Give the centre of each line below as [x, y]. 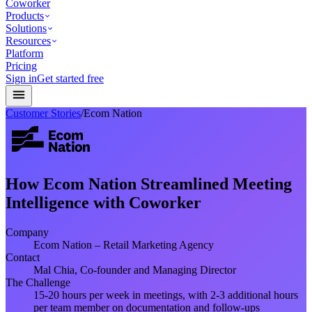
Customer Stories [43, 113]
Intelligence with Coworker [103, 202]
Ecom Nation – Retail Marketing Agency [124, 244]
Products [25, 16]
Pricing [21, 66]
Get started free [70, 78]
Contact [23, 257]
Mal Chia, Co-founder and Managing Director [135, 270]
